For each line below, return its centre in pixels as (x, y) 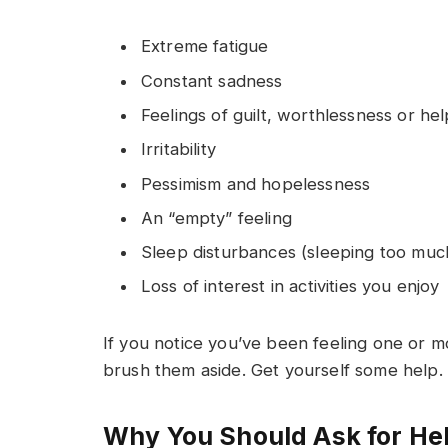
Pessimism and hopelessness (256, 183)
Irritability (178, 149)
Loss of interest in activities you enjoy (290, 286)
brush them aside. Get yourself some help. (273, 370)
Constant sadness (212, 80)
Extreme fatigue (205, 46)
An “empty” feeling (216, 217)
